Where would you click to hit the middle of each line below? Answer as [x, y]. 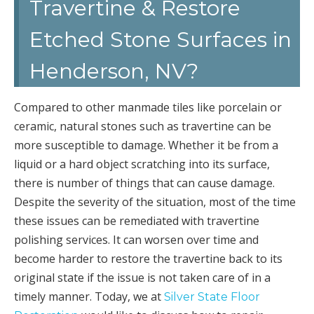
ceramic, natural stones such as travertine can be [143, 126]
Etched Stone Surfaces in [161, 40]
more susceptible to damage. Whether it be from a [146, 145]
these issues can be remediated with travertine [137, 221]
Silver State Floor [212, 297]
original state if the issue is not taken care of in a [142, 278]
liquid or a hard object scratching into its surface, [142, 164]
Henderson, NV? [114, 71]
